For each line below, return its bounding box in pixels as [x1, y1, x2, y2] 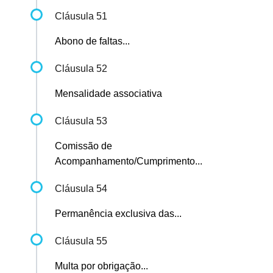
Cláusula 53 [55, 116, 107, 127]
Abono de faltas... [55, 36, 130, 47]
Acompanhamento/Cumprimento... [55, 156, 202, 167]
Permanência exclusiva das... [55, 208, 182, 219]
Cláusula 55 [55, 236, 107, 247]
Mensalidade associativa [55, 88, 162, 99]
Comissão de [55, 141, 112, 152]
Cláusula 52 [55, 63, 107, 74]
